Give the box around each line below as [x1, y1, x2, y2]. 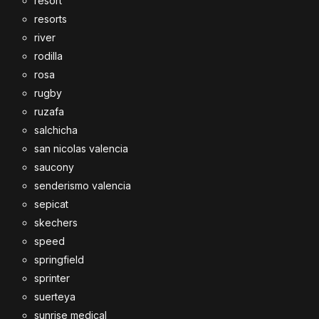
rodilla [34, 50, 63, 62]
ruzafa [34, 105, 64, 117]
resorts [34, 13, 67, 25]
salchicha [34, 124, 78, 136]
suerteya [34, 291, 75, 303]
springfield [34, 253, 84, 266]
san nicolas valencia [34, 142, 128, 155]
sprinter [34, 272, 70, 284]
